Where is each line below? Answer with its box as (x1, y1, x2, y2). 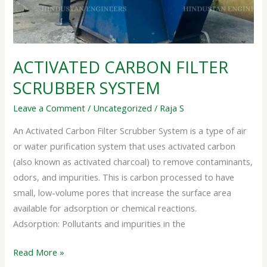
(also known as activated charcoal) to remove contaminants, (13, 156, 253, 168)
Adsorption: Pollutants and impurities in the (13, 218, 186, 230)
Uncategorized (93, 101, 153, 114)
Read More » (13, 246, 65, 258)
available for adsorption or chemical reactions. (13, 202, 197, 215)
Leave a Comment (13, 101, 86, 114)
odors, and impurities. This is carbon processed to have (13, 171, 235, 184)
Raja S (160, 101, 185, 114)
